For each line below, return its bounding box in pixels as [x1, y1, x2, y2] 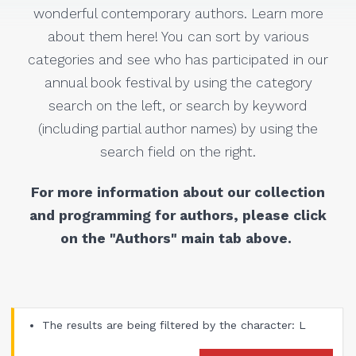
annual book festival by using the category [44, 74, 312, 91]
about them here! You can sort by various [47, 28, 309, 44]
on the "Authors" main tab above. [60, 230, 296, 247]
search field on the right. [100, 143, 256, 160]
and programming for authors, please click [29, 207, 327, 224]
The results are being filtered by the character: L [42, 318, 307, 331]
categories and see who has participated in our [28, 51, 328, 68]
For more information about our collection [31, 184, 325, 201]
